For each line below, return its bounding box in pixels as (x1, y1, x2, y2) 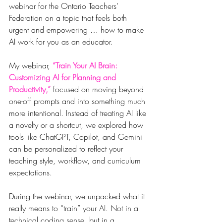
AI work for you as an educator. (9, 36, 112, 48)
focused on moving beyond (53, 84, 146, 95)
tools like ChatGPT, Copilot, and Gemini (9, 131, 145, 143)
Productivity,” (9, 84, 53, 95)
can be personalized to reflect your (9, 143, 125, 155)
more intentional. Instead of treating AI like (9, 108, 149, 119)
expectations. (9, 167, 55, 178)
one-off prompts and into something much (9, 96, 148, 107)
